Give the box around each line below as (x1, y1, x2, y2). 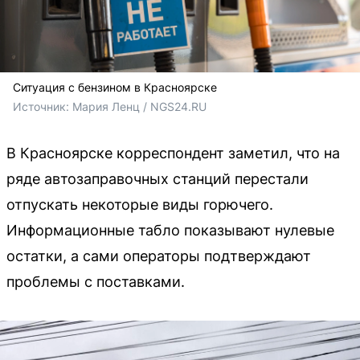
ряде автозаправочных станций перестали (6, 170, 309, 187)
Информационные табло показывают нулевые (6, 221, 334, 239)
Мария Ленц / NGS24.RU (72, 99, 207, 113)
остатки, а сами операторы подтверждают (6, 247, 311, 264)
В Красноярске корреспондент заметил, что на (6, 144, 340, 162)
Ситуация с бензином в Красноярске (13, 80, 217, 94)
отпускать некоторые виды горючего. (6, 195, 273, 213)
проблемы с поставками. (6, 272, 185, 290)
